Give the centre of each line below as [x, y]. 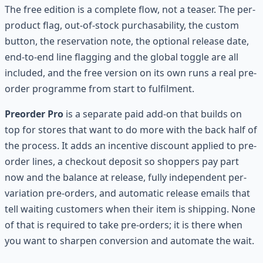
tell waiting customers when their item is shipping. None [130, 209]
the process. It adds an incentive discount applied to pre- [131, 145]
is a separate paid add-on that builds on [153, 114]
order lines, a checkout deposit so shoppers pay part [122, 161]
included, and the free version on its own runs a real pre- [131, 73]
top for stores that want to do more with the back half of [131, 129]
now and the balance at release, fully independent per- [126, 177]
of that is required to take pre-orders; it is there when [124, 225]
